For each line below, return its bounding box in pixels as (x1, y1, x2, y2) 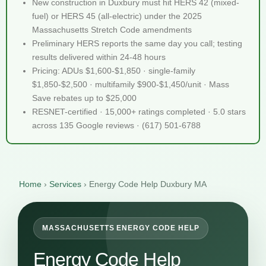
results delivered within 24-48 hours (32, 52, 166, 62)
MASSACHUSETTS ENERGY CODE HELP (42, 223, 199, 232)
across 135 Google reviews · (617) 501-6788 (32, 120, 201, 130)
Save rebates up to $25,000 (32, 93, 137, 103)
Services (49, 179, 81, 189)
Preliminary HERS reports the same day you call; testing (32, 38, 242, 48)
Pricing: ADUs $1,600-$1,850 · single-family (32, 65, 195, 75)
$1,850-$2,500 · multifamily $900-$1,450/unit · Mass (32, 79, 229, 89)
